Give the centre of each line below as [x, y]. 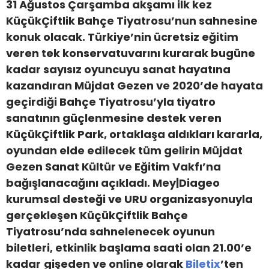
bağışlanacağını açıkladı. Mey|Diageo [113, 183]
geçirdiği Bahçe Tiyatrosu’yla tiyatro [111, 102]
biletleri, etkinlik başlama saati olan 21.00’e [129, 248]
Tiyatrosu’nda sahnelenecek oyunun [110, 231]
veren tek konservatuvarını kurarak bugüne [131, 53]
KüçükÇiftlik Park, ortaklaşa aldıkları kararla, [134, 134]
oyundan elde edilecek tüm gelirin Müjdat [124, 150]
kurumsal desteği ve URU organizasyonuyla [129, 199]
